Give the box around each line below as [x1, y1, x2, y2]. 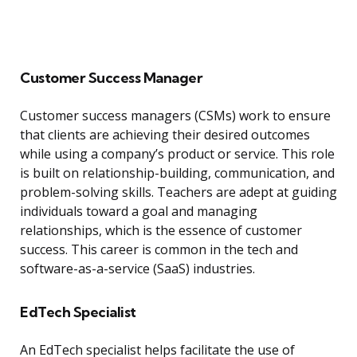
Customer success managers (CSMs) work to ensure [20, 107, 331, 125]
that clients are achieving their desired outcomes [20, 126, 310, 144]
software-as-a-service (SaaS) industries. [20, 260, 255, 278]
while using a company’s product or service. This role [20, 145, 335, 163]
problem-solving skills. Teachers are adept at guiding [20, 183, 337, 202]
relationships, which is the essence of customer [20, 222, 302, 240]
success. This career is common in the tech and [20, 241, 298, 259]
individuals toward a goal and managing [20, 202, 257, 221]
